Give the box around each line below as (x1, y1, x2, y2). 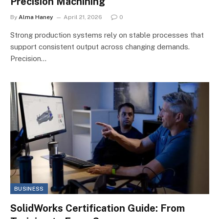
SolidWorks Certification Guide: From (10, 202, 185, 215)
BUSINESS (14, 186, 44, 192)
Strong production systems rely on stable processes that (10, 31, 204, 40)
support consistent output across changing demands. (10, 43, 190, 51)
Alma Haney (19, 14, 53, 21)
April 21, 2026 (64, 14, 102, 21)
